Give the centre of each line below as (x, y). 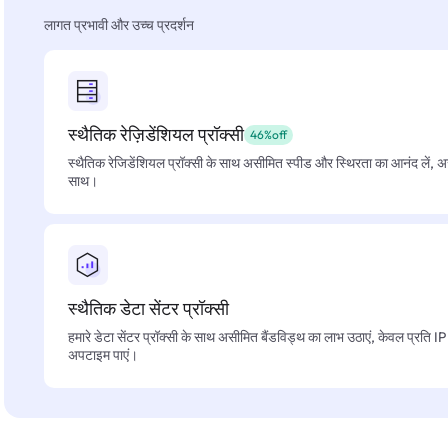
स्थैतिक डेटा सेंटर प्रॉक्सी (148, 308)
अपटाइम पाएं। (103, 355)
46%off (268, 134)
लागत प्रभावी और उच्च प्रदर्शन (119, 25)
